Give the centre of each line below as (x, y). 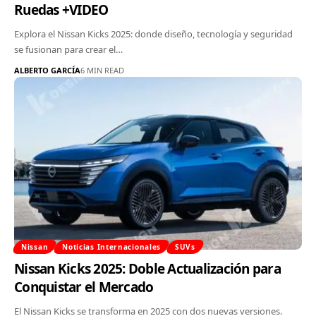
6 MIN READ (102, 70)
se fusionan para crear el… (68, 49)
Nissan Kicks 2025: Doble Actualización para (147, 268)
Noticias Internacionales (112, 247)
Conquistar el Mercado (84, 287)
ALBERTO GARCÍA (47, 70)
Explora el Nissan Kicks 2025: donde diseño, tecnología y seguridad (153, 34)
